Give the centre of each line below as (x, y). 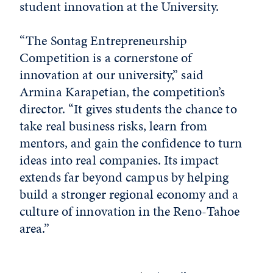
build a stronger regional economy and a (129, 194)
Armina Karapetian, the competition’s (122, 91)
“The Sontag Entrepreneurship (104, 40)
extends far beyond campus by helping (124, 177)
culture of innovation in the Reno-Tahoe (130, 211)
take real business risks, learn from (114, 126)
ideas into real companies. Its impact (119, 160)
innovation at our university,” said (112, 74)
